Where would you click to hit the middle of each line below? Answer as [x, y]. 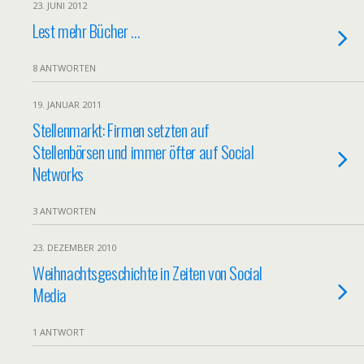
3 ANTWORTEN [64, 211]
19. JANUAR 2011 [67, 104]
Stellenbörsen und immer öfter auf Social [143, 152]
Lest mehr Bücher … [86, 30]
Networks [58, 173]
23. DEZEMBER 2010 [74, 247]
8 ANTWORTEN [64, 68]
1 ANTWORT [58, 332]
